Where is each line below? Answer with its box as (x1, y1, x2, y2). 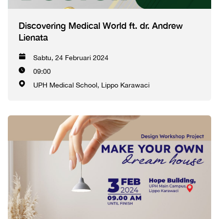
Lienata (19, 32, 48, 43)
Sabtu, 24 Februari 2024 (33, 54, 109, 62)
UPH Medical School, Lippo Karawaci (33, 81, 150, 89)
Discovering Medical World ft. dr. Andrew (19, 20, 183, 31)
